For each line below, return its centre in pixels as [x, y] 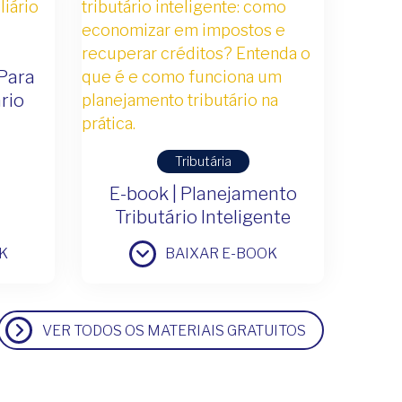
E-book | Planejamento [203, 193]
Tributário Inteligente [203, 217]
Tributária [203, 161]
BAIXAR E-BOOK [221, 253]
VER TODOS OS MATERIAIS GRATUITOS [174, 330]
